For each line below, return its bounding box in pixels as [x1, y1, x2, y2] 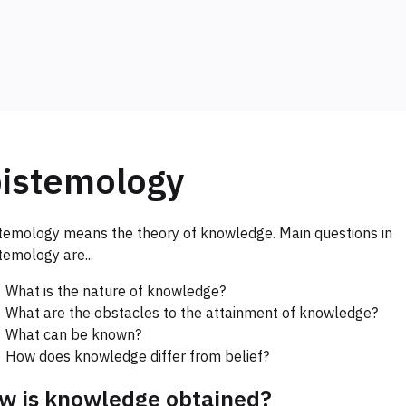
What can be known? [5, 325, 141, 344]
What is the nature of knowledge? [5, 282, 226, 301]
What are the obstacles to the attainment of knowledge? [5, 304, 378, 323]
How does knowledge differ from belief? [5, 347, 269, 366]
